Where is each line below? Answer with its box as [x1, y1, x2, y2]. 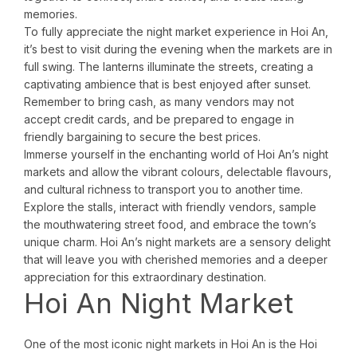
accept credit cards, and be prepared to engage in [24, 112, 294, 127]
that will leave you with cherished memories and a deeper [24, 253, 328, 267]
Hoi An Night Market [24, 286, 293, 320]
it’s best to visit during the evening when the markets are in [24, 42, 332, 57]
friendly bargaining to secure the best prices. [24, 130, 261, 144]
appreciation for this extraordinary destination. [24, 270, 266, 284]
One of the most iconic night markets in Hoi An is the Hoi [24, 337, 317, 351]
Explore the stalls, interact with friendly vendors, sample [24, 200, 316, 214]
